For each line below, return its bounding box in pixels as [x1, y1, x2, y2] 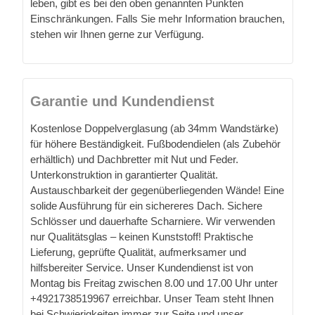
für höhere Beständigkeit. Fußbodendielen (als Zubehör [30, 138, 281, 150]
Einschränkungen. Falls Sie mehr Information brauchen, [30, 13, 285, 25]
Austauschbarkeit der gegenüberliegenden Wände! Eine [30, 184, 284, 197]
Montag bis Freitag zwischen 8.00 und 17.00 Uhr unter [30, 277, 278, 290]
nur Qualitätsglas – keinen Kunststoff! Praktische [30, 231, 253, 243]
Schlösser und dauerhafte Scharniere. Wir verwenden [30, 215, 275, 228]
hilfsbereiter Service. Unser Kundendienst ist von [30, 262, 253, 274]
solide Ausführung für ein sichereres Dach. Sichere [30, 200, 262, 212]
